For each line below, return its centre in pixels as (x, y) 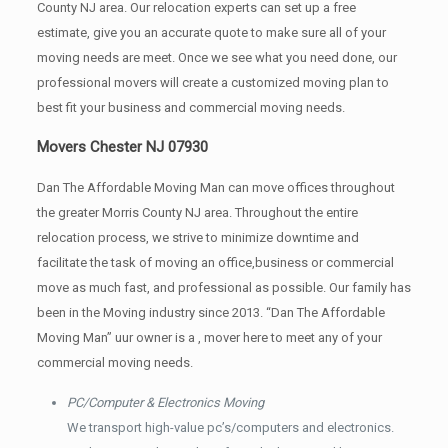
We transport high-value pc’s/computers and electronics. (230, 427)
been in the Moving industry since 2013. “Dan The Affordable (210, 312)
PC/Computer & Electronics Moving (165, 402)
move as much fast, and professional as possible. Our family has (223, 287)
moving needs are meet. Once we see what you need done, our (216, 57)
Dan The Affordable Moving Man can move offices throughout (215, 187)
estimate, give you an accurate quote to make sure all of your (211, 32)
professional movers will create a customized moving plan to (212, 82)
